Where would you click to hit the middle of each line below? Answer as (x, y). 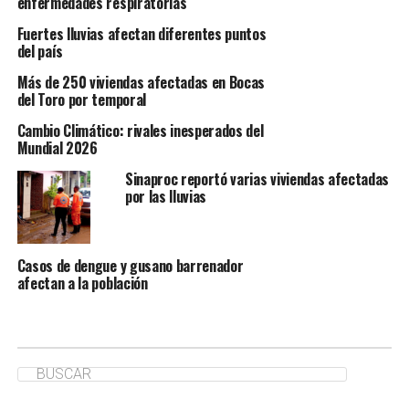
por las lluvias (166, 196)
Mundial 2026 (57, 147)
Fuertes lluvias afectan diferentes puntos (142, 33)
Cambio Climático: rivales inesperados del (140, 130)
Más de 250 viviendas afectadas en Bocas (141, 82)
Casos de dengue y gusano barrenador (130, 265)
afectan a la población (82, 283)
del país (40, 51)
